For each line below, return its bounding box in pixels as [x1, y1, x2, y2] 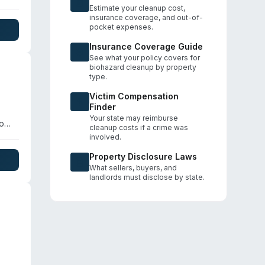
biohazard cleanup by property [89, 63, 196, 72]
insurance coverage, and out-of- [89, 13, 203, 22]
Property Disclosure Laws [89, 151, 197, 161]
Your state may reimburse [89, 114, 178, 122]
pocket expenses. [89, 22, 153, 31]
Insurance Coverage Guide [89, 41, 203, 51]
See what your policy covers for [89, 53, 200, 62]
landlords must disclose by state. [89, 173, 205, 182]
